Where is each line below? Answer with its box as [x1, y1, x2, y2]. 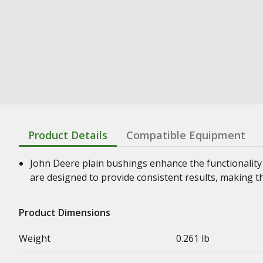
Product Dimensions [19, 205, 110, 219]
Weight [19, 231, 50, 245]
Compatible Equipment [126, 127, 245, 142]
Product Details [28, 127, 107, 142]
